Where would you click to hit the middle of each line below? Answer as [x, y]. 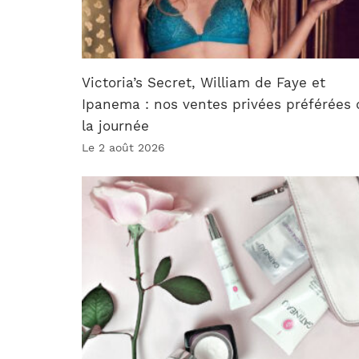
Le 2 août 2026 [123, 148]
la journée [115, 126]
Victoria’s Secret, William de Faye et [204, 83]
